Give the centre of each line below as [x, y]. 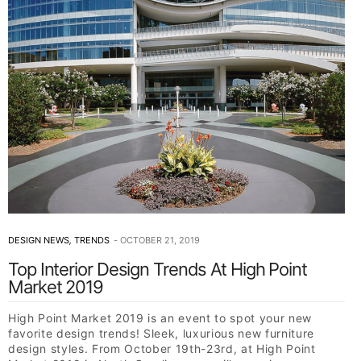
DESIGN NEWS [39, 241]
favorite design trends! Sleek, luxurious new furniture [161, 334]
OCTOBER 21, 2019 [160, 241]
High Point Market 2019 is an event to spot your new [160, 318]
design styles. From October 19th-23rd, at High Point [162, 349]
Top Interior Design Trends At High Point [158, 270]
